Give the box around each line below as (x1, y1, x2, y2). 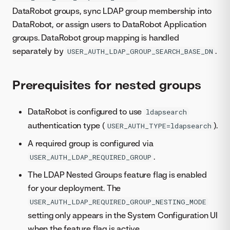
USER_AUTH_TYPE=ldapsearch (107, 121, 212, 131)
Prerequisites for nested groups (12, 77, 201, 93)
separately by (12, 45, 66, 56)
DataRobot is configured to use (28, 106, 144, 117)
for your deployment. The (28, 183, 121, 194)
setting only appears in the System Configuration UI (28, 210, 218, 221)
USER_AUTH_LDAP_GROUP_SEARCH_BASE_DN (67, 46, 214, 56)
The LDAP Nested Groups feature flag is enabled (28, 169, 207, 180)
